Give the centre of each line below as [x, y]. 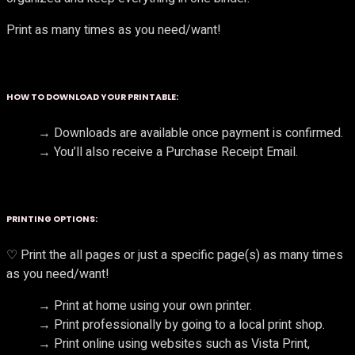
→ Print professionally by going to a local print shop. [181, 324]
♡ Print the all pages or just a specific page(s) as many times [175, 255]
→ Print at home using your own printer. [145, 305]
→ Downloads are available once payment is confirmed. [191, 133]
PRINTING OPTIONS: [52, 219]
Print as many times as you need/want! [114, 30]
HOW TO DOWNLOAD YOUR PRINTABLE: [92, 97]
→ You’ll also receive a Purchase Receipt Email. [168, 152]
